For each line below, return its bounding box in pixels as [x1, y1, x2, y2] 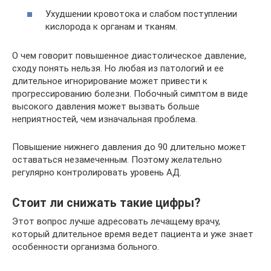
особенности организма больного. [12, 241, 159, 252]
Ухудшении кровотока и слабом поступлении [45, 8, 237, 19]
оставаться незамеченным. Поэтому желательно [12, 154, 222, 165]
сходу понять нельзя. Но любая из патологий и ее [12, 63, 224, 74]
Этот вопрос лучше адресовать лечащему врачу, [12, 216, 220, 227]
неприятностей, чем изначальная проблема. [12, 114, 197, 125]
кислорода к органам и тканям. [45, 21, 177, 32]
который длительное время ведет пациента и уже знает [12, 229, 253, 240]
